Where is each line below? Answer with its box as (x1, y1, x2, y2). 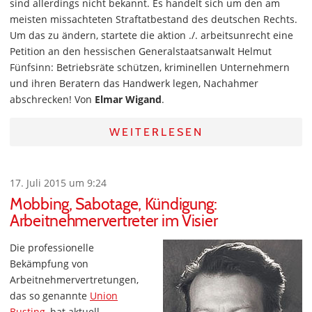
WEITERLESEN (109, 125, 203, 139)
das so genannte (10, 289, 90, 302)
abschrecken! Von (10, 93, 95, 106)
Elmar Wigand (95, 93, 162, 106)
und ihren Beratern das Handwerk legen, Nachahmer (10, 77, 258, 90)
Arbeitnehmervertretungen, (10, 273, 139, 286)
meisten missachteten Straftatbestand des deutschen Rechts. (10, 13, 297, 26)
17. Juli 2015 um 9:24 (10, 176, 107, 189)
